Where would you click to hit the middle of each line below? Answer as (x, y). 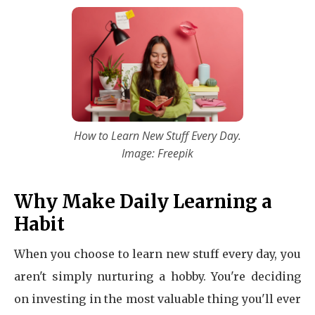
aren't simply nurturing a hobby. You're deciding (157, 276)
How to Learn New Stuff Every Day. (157, 136)
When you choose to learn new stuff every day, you (157, 254)
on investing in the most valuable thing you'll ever (157, 299)
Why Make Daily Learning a (143, 201)
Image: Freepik (157, 153)
